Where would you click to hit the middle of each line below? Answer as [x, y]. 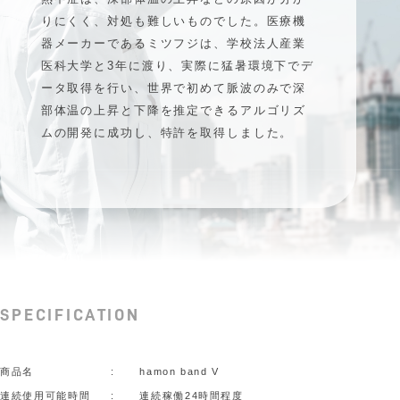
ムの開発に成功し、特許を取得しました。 [167, 133]
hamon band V [180, 371]
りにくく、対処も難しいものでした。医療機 [174, 21]
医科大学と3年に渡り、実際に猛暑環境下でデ [178, 66]
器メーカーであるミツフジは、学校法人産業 [174, 43]
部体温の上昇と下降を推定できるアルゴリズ [174, 110]
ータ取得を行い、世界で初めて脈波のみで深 [174, 88]
